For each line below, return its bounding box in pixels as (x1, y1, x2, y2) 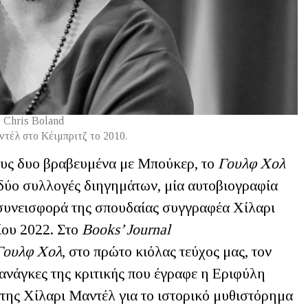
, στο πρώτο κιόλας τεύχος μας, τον (62, 243, 272, 261)
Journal (126, 221, 170, 239)
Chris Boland (3, 115, 64, 127)
